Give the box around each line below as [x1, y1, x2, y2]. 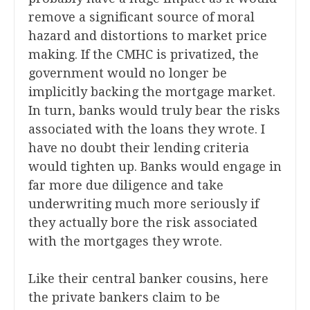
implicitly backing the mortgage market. [28, 84, 275, 100]
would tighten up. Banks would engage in [28, 159, 282, 174]
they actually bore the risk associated [28, 215, 257, 230]
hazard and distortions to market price [28, 28, 267, 44]
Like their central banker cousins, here [28, 271, 268, 286]
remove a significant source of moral [28, 10, 255, 25]
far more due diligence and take [28, 178, 224, 193]
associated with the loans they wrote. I [28, 122, 265, 137]
